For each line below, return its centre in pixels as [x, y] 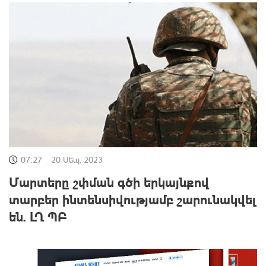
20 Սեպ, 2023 [77, 159]
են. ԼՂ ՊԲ [38, 216]
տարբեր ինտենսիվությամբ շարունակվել [133, 199]
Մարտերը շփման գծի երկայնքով [109, 181]
